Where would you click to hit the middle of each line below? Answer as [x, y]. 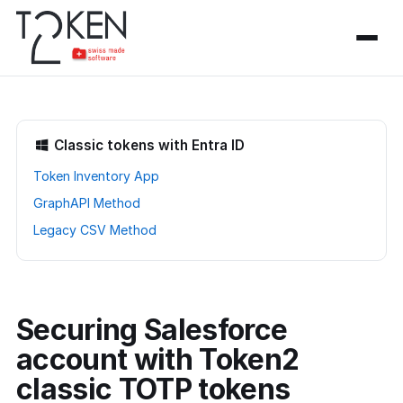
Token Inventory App [96, 176]
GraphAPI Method [87, 203]
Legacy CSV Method [95, 230]
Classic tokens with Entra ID [148, 145]
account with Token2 [158, 359]
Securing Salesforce [152, 330]
